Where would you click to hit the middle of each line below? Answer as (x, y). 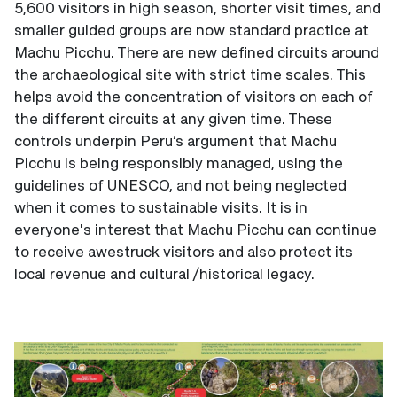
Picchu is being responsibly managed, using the (179, 162)
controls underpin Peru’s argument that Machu (175, 140)
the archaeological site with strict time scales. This (190, 74)
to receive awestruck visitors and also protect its (183, 251)
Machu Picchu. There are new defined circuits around (197, 51)
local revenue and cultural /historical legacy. (164, 273)
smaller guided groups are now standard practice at (191, 29)
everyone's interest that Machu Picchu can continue (195, 229)
